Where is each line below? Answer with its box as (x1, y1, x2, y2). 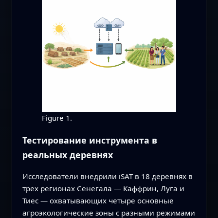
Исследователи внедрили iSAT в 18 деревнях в (22, 171, 193, 182)
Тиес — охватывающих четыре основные (22, 196, 174, 206)
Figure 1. (41, 112, 72, 123)
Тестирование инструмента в (22, 134, 157, 146)
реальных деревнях (22, 148, 113, 161)
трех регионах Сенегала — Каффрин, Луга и (22, 183, 184, 194)
